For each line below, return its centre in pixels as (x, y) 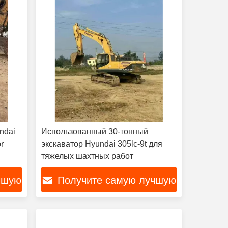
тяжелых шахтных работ (87, 156)
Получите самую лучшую (117, 180)
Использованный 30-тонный (94, 132)
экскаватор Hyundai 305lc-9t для (102, 144)
